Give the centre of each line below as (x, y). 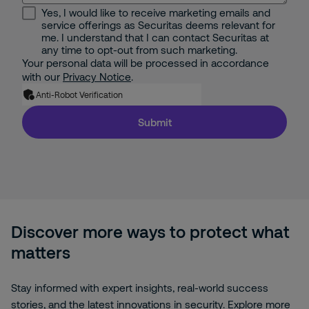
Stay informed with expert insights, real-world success (140, 288)
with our (41, 77)
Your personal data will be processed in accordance (146, 63)
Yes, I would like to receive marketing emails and (156, 12)
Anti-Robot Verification (79, 94)
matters (41, 252)
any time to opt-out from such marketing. (139, 50)
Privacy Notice (97, 77)
